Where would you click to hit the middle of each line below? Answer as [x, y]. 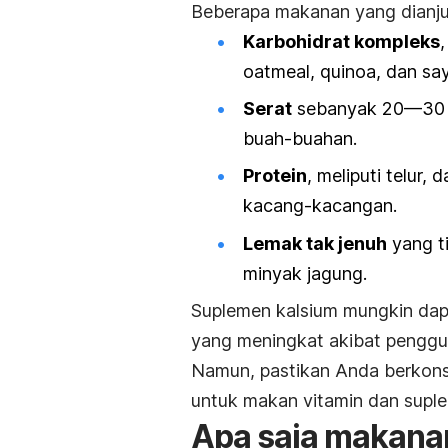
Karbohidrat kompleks [341, 41]
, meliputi [344, 176]
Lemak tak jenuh [315, 243]
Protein [275, 176]
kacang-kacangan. [322, 206]
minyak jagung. [307, 273]
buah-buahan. [300, 139]
